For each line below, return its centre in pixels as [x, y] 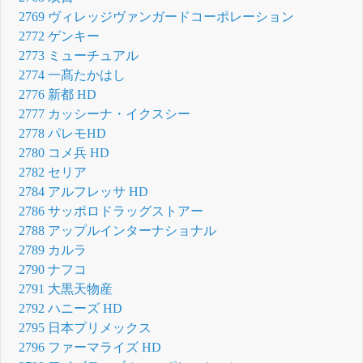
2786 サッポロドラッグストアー [111, 211]
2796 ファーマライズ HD [90, 347]
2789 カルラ [53, 250]
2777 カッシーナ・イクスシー [105, 113]
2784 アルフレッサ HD [84, 191]
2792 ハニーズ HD [71, 308]
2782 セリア [53, 172]
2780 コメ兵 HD [64, 152]
